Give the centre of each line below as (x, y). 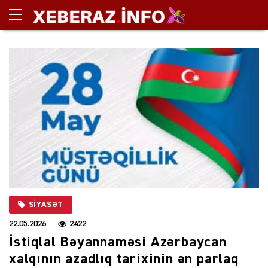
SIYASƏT (46, 204)
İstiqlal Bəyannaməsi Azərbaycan (118, 242)
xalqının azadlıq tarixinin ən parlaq (124, 259)
